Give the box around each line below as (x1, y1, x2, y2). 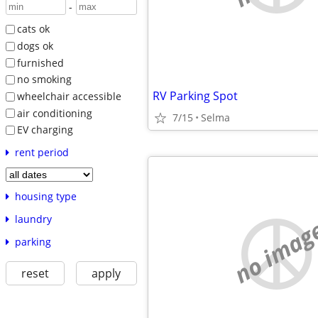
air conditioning (16, 106, 92, 120)
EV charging (16, 123, 73, 137)
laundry (14, 212, 52, 226)
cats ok (16, 22, 50, 36)
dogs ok (16, 38, 53, 53)
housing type (14, 189, 77, 203)
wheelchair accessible (16, 89, 121, 103)
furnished (16, 55, 64, 70)
